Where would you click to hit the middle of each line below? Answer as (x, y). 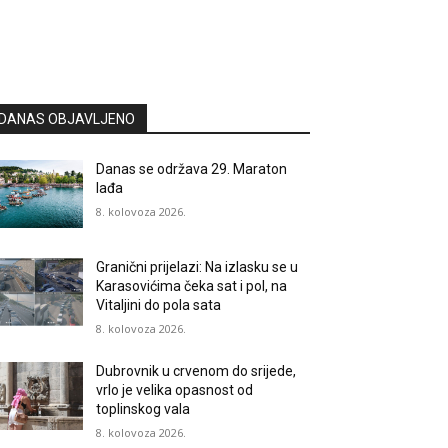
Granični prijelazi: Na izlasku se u (197, 267)
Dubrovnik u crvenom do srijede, (196, 371)
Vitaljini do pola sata (159, 305)
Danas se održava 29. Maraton (192, 169)
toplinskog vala (143, 409)
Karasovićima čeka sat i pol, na (192, 286)
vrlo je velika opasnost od (175, 390)
